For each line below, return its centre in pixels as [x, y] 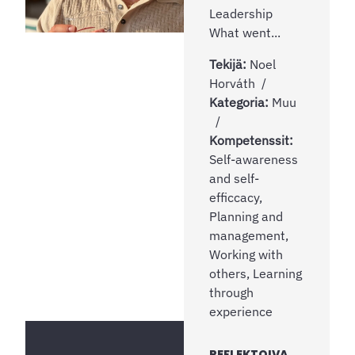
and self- [234, 178]
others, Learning [256, 273]
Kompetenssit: [251, 140]
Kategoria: [240, 102]
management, [249, 235]
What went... [245, 32]
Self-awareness [254, 159]
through [231, 292]
